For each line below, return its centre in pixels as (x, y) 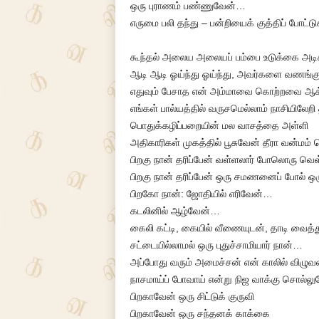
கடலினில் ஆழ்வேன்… (175, 211)
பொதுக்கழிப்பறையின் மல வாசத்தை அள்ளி (219, 125)
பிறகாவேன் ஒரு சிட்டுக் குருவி (192, 296)
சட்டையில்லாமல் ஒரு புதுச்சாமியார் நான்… (216, 245)
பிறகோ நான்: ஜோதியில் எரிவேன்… (201, 194)
